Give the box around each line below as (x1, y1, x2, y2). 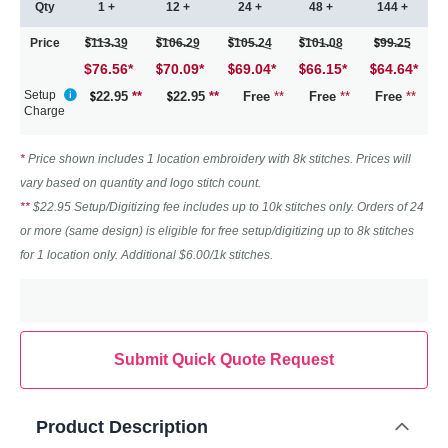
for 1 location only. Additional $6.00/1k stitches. (20, 248, 273, 263)
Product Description (36, 417, 208, 438)
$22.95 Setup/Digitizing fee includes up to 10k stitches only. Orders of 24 (33, 200, 424, 215)
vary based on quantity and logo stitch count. (20, 176, 261, 191)
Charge (24, 104, 65, 119)
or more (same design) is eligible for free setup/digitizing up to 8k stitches (20, 224, 414, 239)
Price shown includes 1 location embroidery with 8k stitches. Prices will (28, 152, 411, 167)
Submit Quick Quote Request (114, 351, 334, 369)
